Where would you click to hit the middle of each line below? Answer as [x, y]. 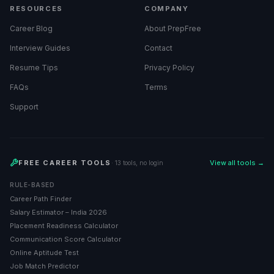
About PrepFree [173, 28]
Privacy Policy [169, 68]
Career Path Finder [41, 199]
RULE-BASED [32, 185]
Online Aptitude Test [44, 253]
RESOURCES [36, 9]
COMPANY [167, 9]
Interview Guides [40, 48]
